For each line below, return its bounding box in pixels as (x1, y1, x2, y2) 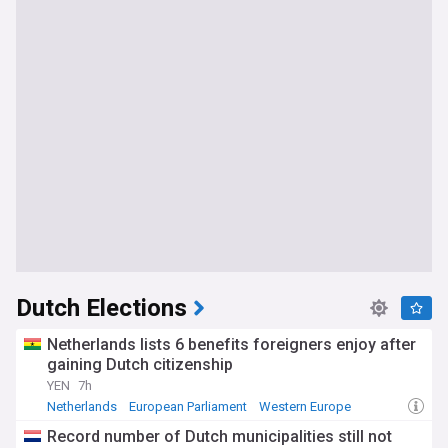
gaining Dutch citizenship (47, 355, 233, 374)
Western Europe (259, 399, 351, 414)
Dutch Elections (16, 291, 187, 326)
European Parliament (129, 399, 247, 414)
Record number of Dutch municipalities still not (47, 427, 392, 446)
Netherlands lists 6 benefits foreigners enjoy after (47, 335, 416, 354)
